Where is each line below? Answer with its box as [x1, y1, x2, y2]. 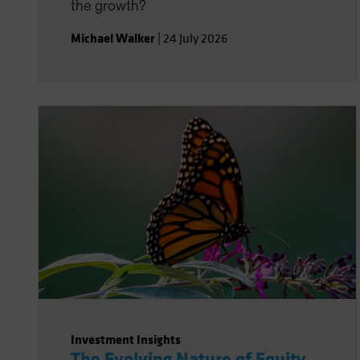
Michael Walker [71, 30, 155, 47]
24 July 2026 [163, 31, 227, 47]
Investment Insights [71, 331, 181, 348]
